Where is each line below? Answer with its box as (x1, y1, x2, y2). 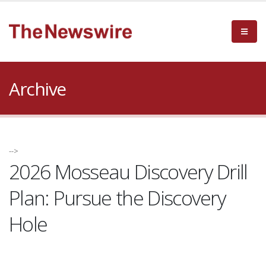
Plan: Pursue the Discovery (9, 184, 226, 211)
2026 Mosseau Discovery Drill (9, 158, 248, 185)
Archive (9, 77, 66, 101)
